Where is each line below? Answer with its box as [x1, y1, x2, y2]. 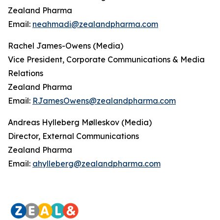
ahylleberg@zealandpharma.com [32, 159, 161, 168]
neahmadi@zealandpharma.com [32, 19, 158, 29]
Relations [8, 68, 43, 78]
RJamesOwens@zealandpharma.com [32, 96, 176, 106]
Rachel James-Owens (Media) [8, 41, 123, 51]
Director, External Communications [8, 131, 139, 141]
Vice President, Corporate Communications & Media [8, 55, 205, 64]
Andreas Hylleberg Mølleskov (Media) [8, 117, 152, 127]
